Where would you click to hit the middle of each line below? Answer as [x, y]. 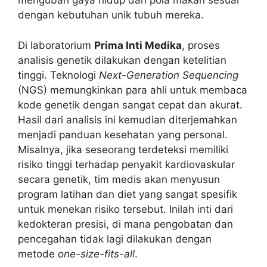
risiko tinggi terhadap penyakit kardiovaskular [126, 164]
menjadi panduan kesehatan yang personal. [123, 134]
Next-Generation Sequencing [169, 75]
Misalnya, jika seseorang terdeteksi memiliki [123, 149]
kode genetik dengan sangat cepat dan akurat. [130, 105]
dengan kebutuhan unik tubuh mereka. [111, 15]
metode [38, 254]
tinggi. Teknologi [58, 75]
